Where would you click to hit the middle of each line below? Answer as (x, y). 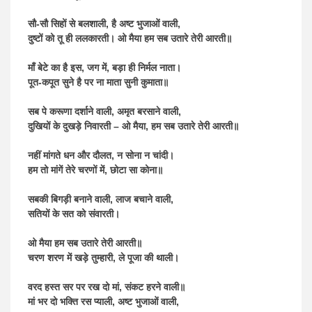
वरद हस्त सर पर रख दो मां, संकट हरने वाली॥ (107, 287)
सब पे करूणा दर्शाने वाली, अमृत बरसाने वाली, (104, 112)
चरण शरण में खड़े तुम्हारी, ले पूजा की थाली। (103, 258)
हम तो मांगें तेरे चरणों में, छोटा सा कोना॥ (95, 170)
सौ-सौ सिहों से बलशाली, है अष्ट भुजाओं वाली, (104, 24)
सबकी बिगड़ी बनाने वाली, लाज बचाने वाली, (101, 200)
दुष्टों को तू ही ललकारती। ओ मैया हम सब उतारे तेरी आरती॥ (130, 39)
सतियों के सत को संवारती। (74, 214)
